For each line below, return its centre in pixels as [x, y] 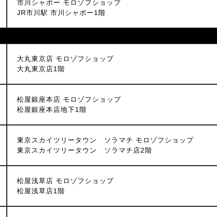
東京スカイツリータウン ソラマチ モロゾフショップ [105, 140]
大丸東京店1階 [41, 69]
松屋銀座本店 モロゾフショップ [69, 99]
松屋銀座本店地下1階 [52, 109]
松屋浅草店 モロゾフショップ [65, 181]
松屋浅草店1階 [41, 191]
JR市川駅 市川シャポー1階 [61, 13]
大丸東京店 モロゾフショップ [65, 59]
